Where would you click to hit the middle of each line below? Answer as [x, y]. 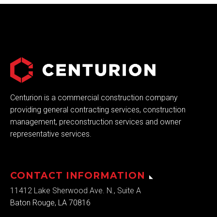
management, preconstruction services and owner [96, 122]
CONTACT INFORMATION [78, 176]
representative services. [51, 134]
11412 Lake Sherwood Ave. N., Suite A [76, 191]
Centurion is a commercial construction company [94, 97]
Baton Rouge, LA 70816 [50, 203]
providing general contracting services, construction [98, 109]
